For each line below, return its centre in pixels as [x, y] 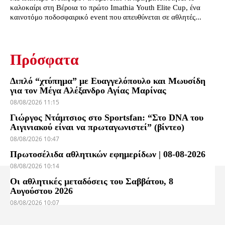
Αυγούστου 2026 [41, 191]
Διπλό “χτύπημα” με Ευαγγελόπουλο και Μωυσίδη [108, 81]
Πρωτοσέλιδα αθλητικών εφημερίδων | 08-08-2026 [108, 154]
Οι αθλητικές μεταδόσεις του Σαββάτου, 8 [92, 182]
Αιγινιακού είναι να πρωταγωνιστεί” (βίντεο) [97, 127]
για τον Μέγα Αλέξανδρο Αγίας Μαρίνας [88, 91]
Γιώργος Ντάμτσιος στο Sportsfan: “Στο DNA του [107, 118]
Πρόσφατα [44, 60]
